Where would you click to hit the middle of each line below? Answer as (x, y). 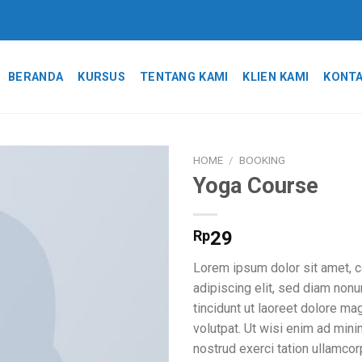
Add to (138, 200)
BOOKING (263, 160)
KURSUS (101, 77)
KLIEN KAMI (276, 77)
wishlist (138, 215)
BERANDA (36, 77)
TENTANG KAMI (184, 77)
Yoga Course (256, 185)
